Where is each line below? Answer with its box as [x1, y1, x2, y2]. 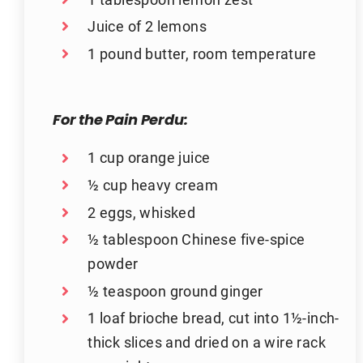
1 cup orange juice [88, 147, 211, 168]
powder [88, 254, 139, 274]
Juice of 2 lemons [88, 16, 207, 36]
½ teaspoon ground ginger [88, 280, 263, 301]
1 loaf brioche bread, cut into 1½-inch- [88, 308, 340, 328]
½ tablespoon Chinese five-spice [88, 229, 305, 250]
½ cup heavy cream [88, 174, 218, 194]
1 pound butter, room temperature [88, 43, 316, 63]
